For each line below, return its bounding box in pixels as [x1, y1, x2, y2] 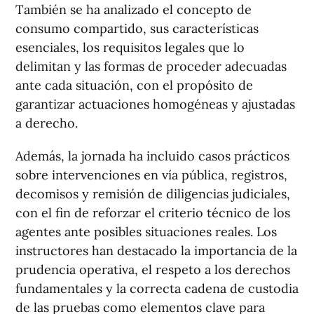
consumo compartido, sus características [15, 20, 259, 37]
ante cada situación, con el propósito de [15, 77, 253, 94]
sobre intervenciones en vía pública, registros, [15, 167, 287, 184]
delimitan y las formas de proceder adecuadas [15, 58, 287, 75]
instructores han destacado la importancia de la [15, 243, 297, 259]
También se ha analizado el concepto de [15, 1, 252, 18]
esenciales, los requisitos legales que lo [15, 39, 245, 56]
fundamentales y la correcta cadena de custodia [15, 280, 299, 297]
